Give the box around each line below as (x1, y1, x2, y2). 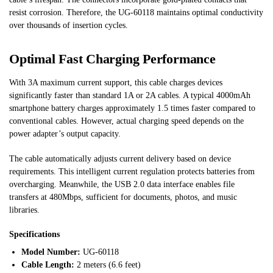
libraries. (9, 205, 40, 214)
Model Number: (21, 247, 80, 257)
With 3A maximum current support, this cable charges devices (9, 78, 222, 88)
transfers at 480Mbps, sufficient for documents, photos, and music (9, 192, 237, 202)
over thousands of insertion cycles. (9, 20, 128, 30)
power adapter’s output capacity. (9, 129, 121, 139)
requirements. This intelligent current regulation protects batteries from (9, 166, 255, 176)
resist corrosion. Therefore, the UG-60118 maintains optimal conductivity (9, 7, 263, 17)
